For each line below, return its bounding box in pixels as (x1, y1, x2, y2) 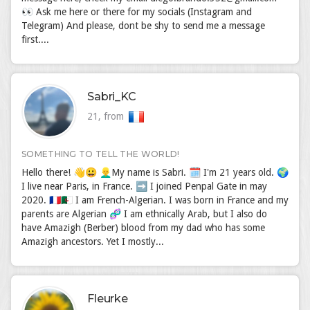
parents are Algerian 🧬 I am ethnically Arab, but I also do (21, 208, 267, 219)
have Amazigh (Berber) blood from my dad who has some (21, 222, 265, 233)
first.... (21, 34, 49, 45)
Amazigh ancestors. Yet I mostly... (21, 236, 164, 247)
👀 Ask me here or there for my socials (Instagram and (21, 6, 252, 17)
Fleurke (87, 292, 128, 305)
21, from (87, 111, 127, 122)
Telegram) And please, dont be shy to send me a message (21, 20, 265, 31)
